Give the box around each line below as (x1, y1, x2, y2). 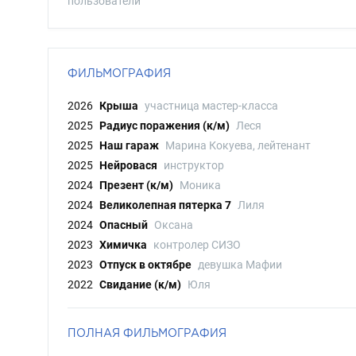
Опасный (99, 219, 148, 231)
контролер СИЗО (153, 238, 241, 251)
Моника (180, 179, 221, 192)
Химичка (99, 238, 147, 251)
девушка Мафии (198, 258, 282, 271)
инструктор (164, 159, 224, 172)
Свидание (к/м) (99, 278, 181, 291)
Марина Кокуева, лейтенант (165, 139, 311, 152)
